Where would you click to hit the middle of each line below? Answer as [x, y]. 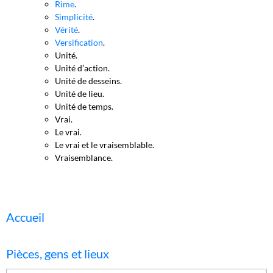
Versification [79, 42]
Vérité [66, 30]
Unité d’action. [82, 68]
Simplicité [74, 17]
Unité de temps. [84, 106]
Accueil [25, 217]
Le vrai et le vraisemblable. [105, 145]
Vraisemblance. [84, 158]
